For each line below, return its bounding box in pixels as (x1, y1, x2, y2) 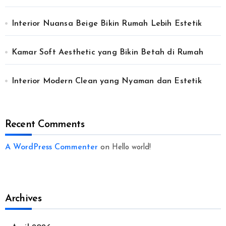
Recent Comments (5, 120, 84, 130)
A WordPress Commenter (5, 143, 98, 152)
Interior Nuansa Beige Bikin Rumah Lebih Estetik (11, 20, 202, 28)
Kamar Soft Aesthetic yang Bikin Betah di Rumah (11, 48, 203, 57)
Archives (5, 194, 41, 204)
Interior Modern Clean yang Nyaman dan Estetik (11, 77, 202, 86)
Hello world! (111, 144, 151, 152)
